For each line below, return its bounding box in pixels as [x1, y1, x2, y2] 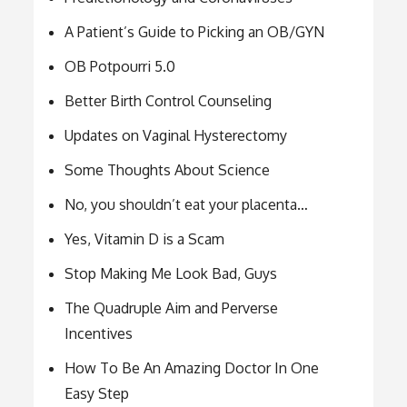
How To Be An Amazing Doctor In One [65, 358, 320, 377]
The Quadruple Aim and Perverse [65, 298, 279, 317]
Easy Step [65, 383, 130, 402]
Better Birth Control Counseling [65, 91, 273, 110]
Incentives [65, 323, 134, 342]
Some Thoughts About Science [65, 160, 271, 179]
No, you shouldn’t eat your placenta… [65, 194, 309, 213]
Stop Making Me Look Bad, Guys [65, 263, 278, 283]
